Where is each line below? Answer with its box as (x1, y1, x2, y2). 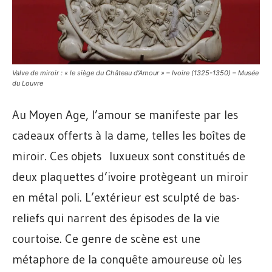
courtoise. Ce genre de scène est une (12, 231, 200, 246)
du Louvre (12, 79, 43, 88)
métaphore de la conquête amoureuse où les (12, 252, 242, 267)
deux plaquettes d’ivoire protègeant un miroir (12, 169, 248, 185)
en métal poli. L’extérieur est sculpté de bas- (12, 190, 240, 205)
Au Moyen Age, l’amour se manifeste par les (12, 107, 238, 123)
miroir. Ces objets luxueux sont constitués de (12, 149, 245, 164)
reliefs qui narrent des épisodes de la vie (12, 211, 220, 226)
